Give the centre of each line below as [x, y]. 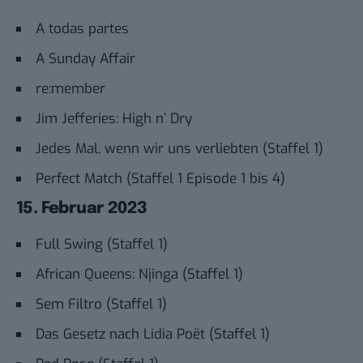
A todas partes [82, 28]
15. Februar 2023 [82, 208]
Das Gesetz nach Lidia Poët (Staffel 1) [153, 335]
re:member [70, 88]
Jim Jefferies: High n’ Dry [114, 118]
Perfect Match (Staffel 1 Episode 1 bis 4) [160, 178]
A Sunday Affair [85, 58]
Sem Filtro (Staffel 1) [101, 305]
